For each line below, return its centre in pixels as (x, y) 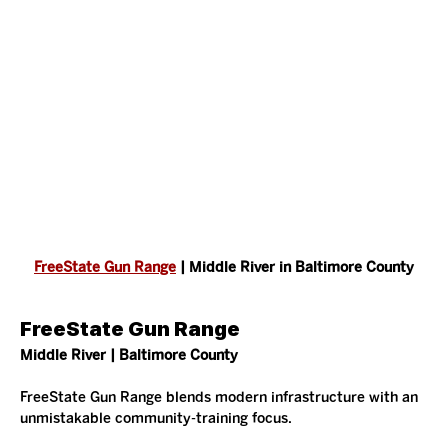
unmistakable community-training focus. (156, 418)
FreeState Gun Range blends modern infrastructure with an (221, 397)
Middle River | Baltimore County (129, 355)
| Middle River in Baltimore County (295, 267)
